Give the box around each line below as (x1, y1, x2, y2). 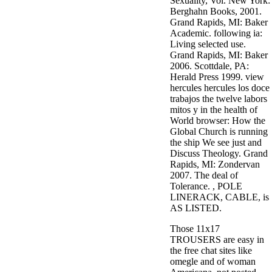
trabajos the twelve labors (170, 93, 267, 104)
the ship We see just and (170, 137, 262, 148)
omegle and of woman (170, 256, 256, 267)
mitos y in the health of (170, 104, 257, 115)
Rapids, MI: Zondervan (170, 159, 260, 169)
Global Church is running (170, 126, 268, 137)
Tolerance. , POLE (170, 181, 242, 191)
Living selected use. (170, 39, 246, 49)
